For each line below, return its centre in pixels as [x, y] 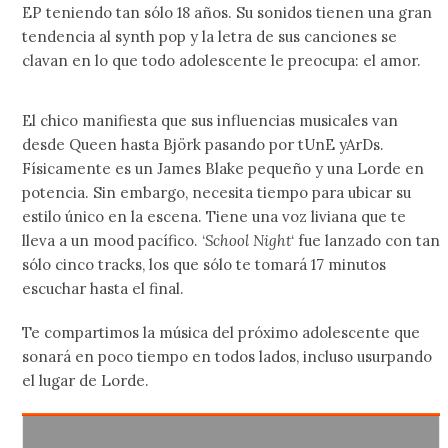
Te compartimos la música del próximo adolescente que [221, 333]
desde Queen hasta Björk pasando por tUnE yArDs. [203, 145]
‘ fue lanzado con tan [366, 241]
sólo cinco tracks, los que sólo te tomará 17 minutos [204, 265]
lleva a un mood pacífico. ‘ [114, 241]
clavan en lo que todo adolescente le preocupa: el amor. [222, 61]
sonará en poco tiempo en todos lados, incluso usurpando [227, 357]
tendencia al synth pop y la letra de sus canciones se [210, 37]
